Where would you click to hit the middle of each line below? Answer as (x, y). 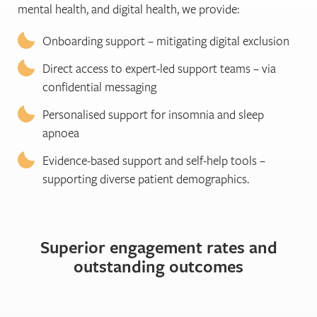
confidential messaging (99, 86)
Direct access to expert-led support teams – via (159, 68)
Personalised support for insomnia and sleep (153, 114)
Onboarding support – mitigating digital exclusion (166, 40)
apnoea (61, 132)
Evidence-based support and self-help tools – (154, 160)
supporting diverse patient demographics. (146, 178)
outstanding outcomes (158, 266)
